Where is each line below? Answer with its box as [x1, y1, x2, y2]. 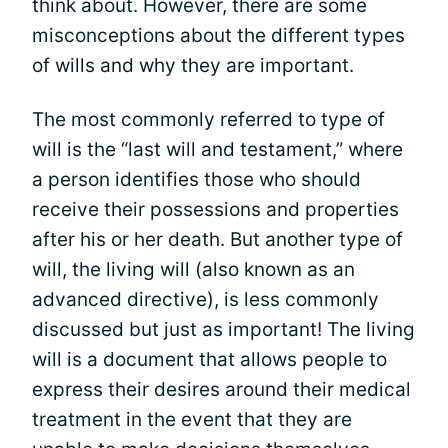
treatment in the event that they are [32, 408, 352, 431]
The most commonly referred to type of [32, 108, 385, 131]
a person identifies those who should [32, 168, 361, 191]
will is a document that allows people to [32, 348, 387, 371]
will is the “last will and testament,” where [32, 138, 403, 161]
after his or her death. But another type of [32, 228, 403, 251]
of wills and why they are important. [32, 54, 354, 77]
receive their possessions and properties [32, 198, 399, 221]
